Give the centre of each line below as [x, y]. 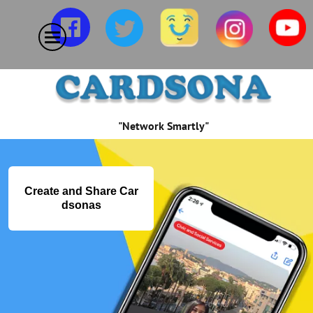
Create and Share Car [81, 191]
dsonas [81, 205]
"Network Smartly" [163, 126]
